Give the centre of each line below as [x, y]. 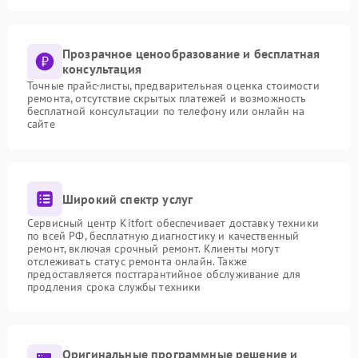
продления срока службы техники [114, 287]
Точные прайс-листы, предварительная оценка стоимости [173, 86]
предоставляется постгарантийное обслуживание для [164, 274]
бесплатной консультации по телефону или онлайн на [166, 111]
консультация [102, 69]
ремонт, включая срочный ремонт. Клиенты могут [153, 249]
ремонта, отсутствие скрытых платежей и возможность [167, 98]
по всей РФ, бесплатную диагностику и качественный [163, 236]
